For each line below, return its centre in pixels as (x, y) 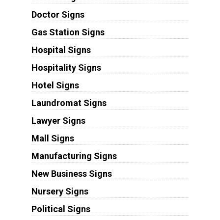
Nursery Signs (60, 191)
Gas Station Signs (68, 32)
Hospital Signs (61, 50)
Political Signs (61, 209)
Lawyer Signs (58, 120)
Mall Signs (53, 138)
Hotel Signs (55, 85)
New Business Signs (71, 173)
